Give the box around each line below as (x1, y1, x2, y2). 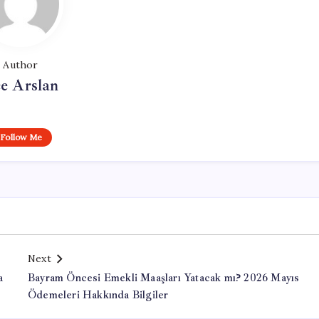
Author (3, 58, 38, 71)
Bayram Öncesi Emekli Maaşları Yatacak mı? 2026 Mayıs (28, 271, 300, 285)
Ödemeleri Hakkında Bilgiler (28, 288, 169, 302)
